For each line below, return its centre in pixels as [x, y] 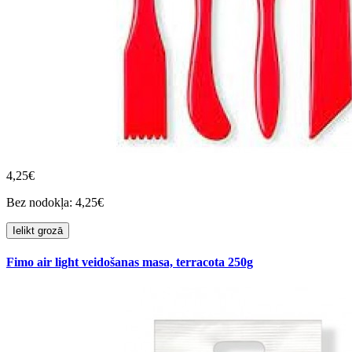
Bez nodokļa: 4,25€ [55, 203]
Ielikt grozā [38, 231]
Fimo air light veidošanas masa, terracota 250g [130, 262]
